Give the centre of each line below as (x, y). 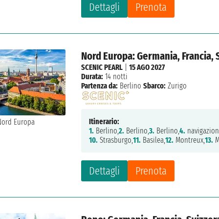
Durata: (92, 77)
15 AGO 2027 (147, 67)
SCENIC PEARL (102, 67)
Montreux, (189, 140)
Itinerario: (104, 122)
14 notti (116, 77)
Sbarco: (155, 86)
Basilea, (153, 140)
